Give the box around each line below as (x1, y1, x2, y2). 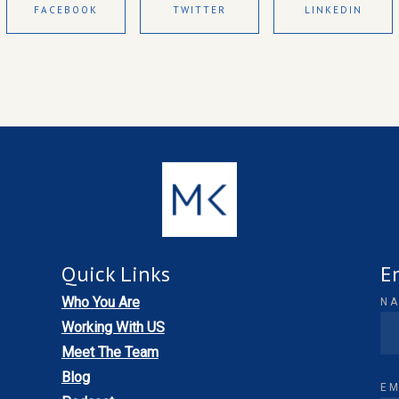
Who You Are (61, 294, 140, 312)
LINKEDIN (304, 4, 362, 16)
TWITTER (173, 4, 226, 16)
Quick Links (61, 260, 170, 289)
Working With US (61, 319, 165, 337)
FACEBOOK (34, 4, 98, 16)
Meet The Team (61, 344, 159, 362)
